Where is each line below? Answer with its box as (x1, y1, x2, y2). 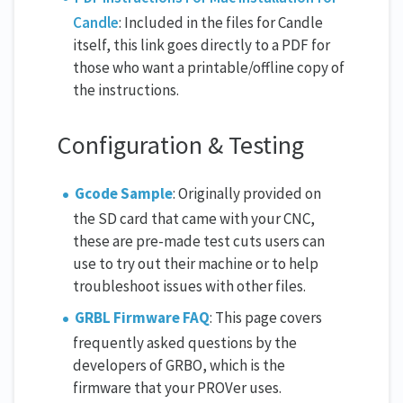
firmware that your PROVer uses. (73, 378, 282, 399)
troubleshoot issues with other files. (73, 276, 306, 297)
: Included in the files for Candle (119, 12, 323, 32)
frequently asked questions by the (73, 333, 297, 354)
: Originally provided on (173, 184, 322, 204)
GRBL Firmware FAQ (75, 308, 210, 328)
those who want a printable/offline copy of (73, 57, 345, 77)
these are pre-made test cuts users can (73, 231, 325, 252)
